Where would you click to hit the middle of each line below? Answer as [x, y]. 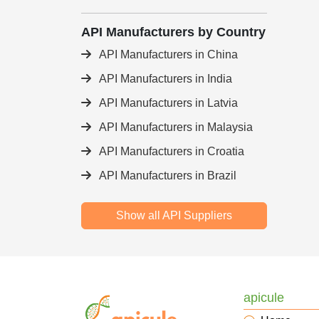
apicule [264, 298]
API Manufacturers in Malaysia [175, 127]
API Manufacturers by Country [173, 32]
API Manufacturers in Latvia [167, 103]
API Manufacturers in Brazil [167, 176]
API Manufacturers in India [164, 79]
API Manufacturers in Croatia [171, 151]
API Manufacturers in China [167, 54]
